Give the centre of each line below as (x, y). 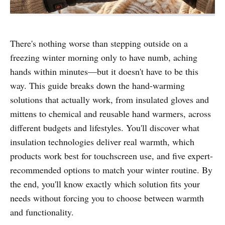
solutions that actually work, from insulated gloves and (109, 100)
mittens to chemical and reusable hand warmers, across (110, 114)
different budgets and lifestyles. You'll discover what (105, 128)
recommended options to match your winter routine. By (111, 170)
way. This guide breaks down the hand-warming (97, 86)
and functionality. (42, 212)
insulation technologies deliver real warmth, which (102, 142)
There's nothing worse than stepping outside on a (99, 43)
